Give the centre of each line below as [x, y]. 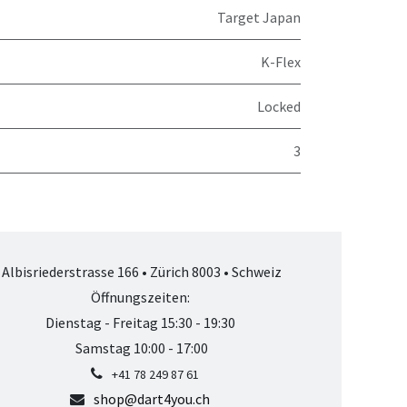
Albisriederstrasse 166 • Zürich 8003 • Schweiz [142, 272]
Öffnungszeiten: [142, 297]
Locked [279, 106]
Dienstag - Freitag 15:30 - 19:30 [142, 323]
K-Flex [281, 62]
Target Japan [259, 17]
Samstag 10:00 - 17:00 [142, 348]
